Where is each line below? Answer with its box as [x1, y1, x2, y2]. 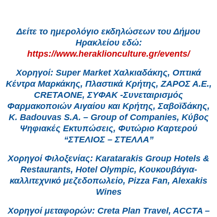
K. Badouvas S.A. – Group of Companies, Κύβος [8, 112, 209, 122]
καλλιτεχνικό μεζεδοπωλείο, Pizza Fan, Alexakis [10, 175, 207, 186]
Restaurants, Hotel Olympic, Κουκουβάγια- [20, 164, 197, 174]
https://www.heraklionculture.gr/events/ [27, 49, 190, 59]
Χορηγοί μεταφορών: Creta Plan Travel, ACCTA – [7, 205, 210, 216]
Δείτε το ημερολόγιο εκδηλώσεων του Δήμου [16, 27, 201, 37]
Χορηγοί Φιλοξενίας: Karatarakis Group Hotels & [8, 153, 209, 163]
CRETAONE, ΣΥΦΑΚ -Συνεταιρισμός [34, 90, 183, 100]
